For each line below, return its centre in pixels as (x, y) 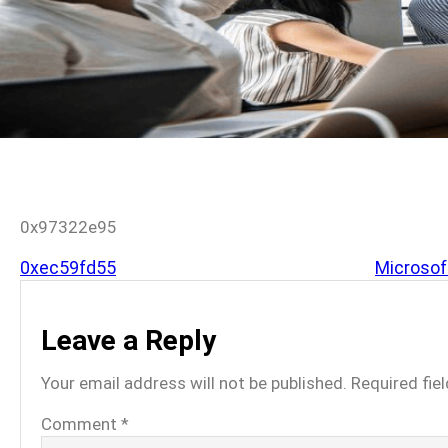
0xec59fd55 (68, 267)
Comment (81, 424)
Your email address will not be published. (194, 383)
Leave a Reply (128, 340)
